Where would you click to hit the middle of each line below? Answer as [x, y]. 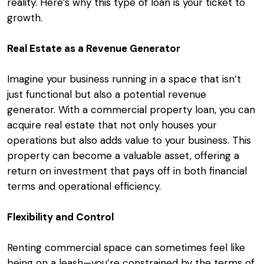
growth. [25, 18]
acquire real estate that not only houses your [112, 125]
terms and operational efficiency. [84, 187]
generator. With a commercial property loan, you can [131, 110]
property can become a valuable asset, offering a [123, 156]
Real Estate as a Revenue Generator [94, 49]
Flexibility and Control [60, 217]
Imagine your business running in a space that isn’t [124, 79]
